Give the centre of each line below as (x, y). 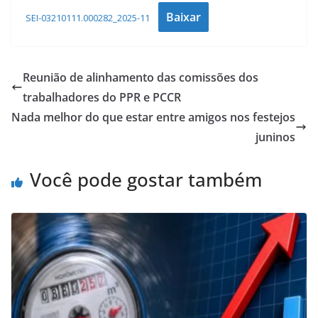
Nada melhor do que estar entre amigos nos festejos (153, 117)
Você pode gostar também (146, 180)
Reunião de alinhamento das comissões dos (141, 78)
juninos (275, 137)
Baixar (183, 17)
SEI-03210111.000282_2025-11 (88, 18)
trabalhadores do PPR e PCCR (102, 98)
